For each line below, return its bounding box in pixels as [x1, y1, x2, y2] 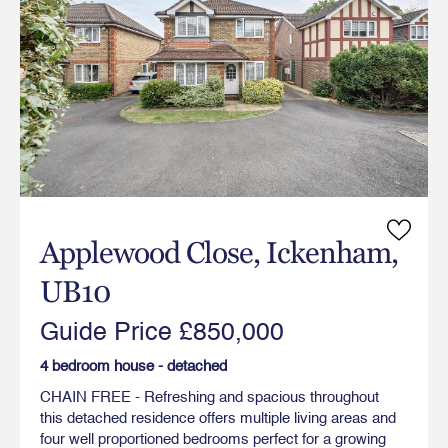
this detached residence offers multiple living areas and [40, 411, 396, 427]
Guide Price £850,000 [40, 321, 284, 347]
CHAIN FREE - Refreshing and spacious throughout [40, 390, 379, 406]
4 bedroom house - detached [40, 359, 227, 375]
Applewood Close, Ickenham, [40, 235, 398, 271]
